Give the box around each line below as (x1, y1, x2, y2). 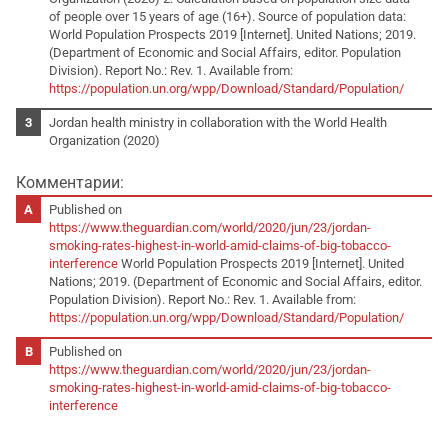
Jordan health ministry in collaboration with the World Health (49, 114, 388, 130)
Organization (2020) (49, 132, 161, 148)
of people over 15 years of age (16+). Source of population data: (49, 8, 407, 24)
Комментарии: (16, 172, 124, 192)
